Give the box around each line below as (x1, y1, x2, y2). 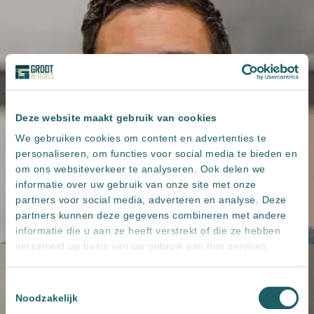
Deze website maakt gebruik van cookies (15, 112, 217, 124)
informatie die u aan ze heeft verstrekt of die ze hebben (15, 225, 280, 237)
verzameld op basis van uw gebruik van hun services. (15, 240, 271, 252)
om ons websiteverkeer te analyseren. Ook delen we (15, 163, 266, 175)
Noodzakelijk (15, 292, 78, 304)
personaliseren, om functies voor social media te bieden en (15, 148, 297, 160)
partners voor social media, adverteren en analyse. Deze (15, 194, 287, 206)
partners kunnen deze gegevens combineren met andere (15, 210, 287, 221)
